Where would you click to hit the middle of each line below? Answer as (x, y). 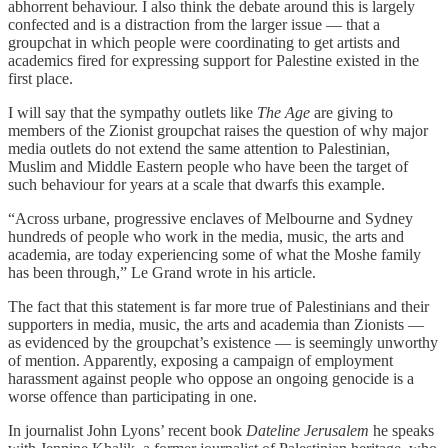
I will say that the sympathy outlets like (132, 112)
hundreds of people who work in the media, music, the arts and (206, 236)
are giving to (353, 112)
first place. (40, 78)
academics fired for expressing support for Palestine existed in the (213, 60)
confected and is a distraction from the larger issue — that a (194, 24)
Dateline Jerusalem (309, 430)
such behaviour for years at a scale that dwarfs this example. (196, 184)
